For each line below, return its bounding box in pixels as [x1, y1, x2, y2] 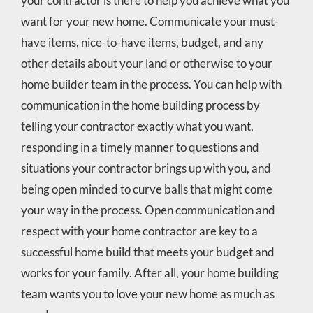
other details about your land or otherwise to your [20, 55, 272, 71]
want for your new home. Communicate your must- [20, 13, 279, 29]
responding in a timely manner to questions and [20, 139, 259, 154]
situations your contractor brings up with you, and [20, 160, 271, 175]
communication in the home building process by [20, 97, 260, 112]
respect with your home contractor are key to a [20, 223, 258, 238]
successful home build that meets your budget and [20, 244, 275, 259]
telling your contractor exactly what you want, [20, 118, 254, 133]
